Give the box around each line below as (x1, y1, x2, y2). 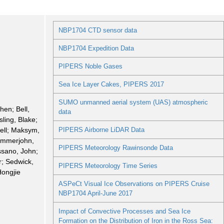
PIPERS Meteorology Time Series (58, 162, 157, 170)
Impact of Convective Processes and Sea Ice (58, 207, 190, 215)
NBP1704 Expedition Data (58, 44, 134, 52)
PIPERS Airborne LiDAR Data (58, 126, 144, 134)
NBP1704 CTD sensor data (58, 26, 137, 34)
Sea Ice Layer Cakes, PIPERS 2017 (58, 80, 164, 88)
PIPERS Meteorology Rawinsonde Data (58, 144, 173, 152)
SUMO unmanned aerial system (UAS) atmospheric (58, 98, 208, 106)
